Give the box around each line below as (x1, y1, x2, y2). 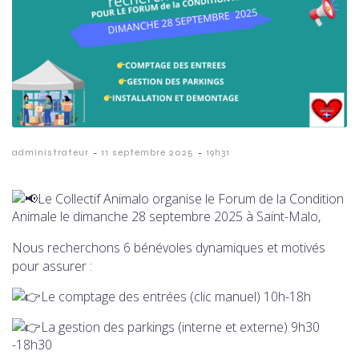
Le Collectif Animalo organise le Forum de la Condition (38, 189, 344, 208)
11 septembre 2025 (101, 146, 194, 158)
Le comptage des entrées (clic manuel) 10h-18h (41, 287, 311, 305)
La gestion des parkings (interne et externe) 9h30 (41, 317, 320, 336)
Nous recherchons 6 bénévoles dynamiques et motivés (12, 238, 325, 256)
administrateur (12, 146, 89, 158)
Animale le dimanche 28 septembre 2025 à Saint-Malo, (12, 207, 321, 225)
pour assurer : (12, 256, 92, 275)
